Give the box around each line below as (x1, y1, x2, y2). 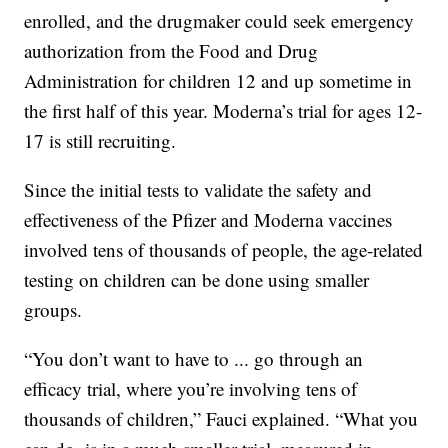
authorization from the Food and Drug (24, 38, 319, 64)
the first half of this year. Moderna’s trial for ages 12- (24, 98, 423, 124)
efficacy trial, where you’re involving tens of (24, 376, 358, 402)
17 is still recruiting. (24, 128, 177, 154)
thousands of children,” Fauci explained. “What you (24, 406, 419, 432)
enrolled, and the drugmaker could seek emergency (24, 8, 415, 34)
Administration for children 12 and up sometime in (24, 68, 413, 94)
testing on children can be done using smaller (24, 267, 370, 293)
